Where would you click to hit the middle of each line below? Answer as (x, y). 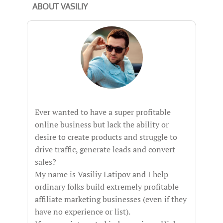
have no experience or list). (83, 212)
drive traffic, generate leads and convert (105, 149)
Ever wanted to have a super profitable (103, 112)
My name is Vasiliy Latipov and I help (102, 174)
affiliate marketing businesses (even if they (111, 199)
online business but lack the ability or (102, 124)
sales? (46, 162)
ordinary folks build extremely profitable (107, 187)
